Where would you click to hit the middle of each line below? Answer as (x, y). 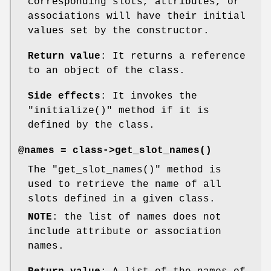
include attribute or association (125, 232)
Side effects (64, 96)
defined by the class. (91, 126)
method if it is (161, 111)
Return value (64, 57)
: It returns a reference (173, 57)
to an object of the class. (106, 71)
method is (191, 170)
